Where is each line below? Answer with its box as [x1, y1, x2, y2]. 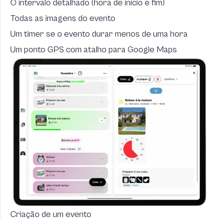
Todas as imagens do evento [10, 13, 115, 24]
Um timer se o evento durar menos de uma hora [10, 29, 188, 40]
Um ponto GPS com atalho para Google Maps [10, 44, 177, 55]
